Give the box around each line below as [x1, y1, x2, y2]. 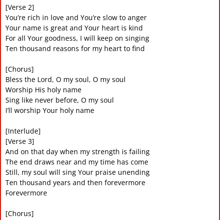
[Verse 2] [5, 2, 34, 12]
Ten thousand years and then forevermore [5, 177, 145, 187]
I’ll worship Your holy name [5, 105, 94, 115]
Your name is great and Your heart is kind [5, 23, 143, 32]
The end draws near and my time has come [5, 157, 148, 166]
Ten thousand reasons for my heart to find [5, 43, 145, 53]
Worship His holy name [5, 84, 82, 94]
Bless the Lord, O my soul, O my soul [5, 74, 126, 84]
